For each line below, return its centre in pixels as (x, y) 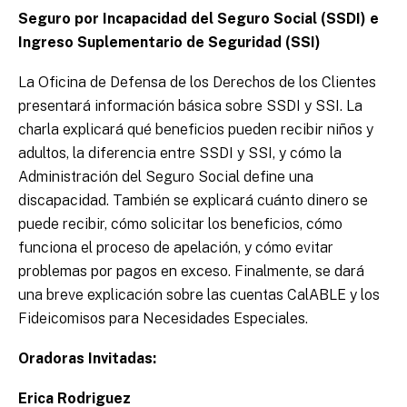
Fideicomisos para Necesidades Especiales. (163, 319)
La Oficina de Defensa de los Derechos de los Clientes (197, 83)
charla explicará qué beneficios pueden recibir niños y (196, 130)
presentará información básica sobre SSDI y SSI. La (190, 106)
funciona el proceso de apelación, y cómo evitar (176, 248)
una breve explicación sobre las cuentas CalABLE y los (199, 295)
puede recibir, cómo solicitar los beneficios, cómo (180, 224)
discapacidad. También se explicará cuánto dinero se (193, 201)
